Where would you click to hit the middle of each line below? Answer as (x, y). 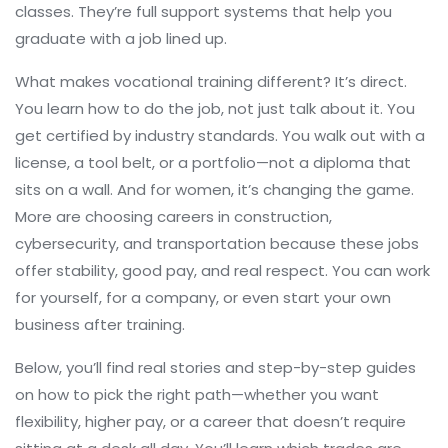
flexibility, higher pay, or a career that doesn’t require (210, 421)
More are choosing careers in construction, (173, 216)
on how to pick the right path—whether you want (197, 394)
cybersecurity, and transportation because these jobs (217, 243)
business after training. (100, 324)
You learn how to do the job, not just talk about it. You (215, 108)
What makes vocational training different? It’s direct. (211, 81)
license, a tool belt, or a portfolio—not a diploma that (213, 162)
